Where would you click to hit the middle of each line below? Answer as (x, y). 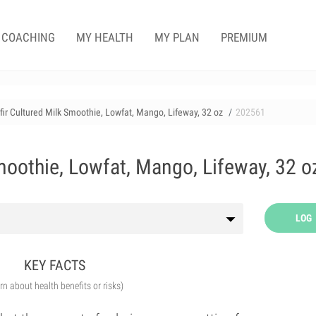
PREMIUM (244, 37)
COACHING (28, 37)
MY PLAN (177, 37)
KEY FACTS (55, 265)
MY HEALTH (105, 37)
